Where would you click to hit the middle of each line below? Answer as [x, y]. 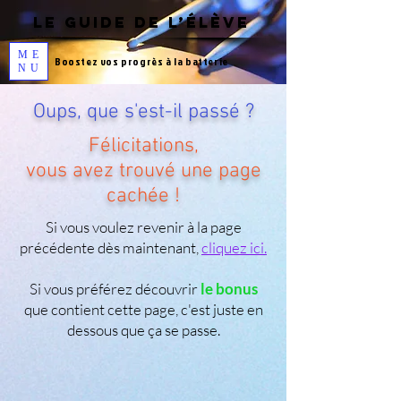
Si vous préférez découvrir [113, 289]
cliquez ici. [234, 247]
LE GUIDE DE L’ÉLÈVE [141, 22]
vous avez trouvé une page [143, 171]
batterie [207, 61]
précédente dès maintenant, [111, 247]
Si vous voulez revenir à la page [143, 227]
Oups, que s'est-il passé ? [143, 112]
